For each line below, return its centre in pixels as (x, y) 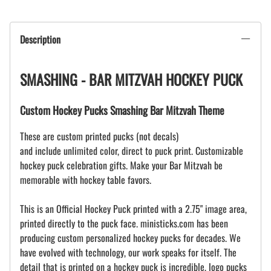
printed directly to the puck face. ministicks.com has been (124, 224)
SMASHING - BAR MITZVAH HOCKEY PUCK (131, 80)
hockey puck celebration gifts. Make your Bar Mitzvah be (121, 165)
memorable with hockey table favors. (86, 180)
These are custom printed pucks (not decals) (99, 136)
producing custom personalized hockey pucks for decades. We (130, 238)
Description (40, 40)
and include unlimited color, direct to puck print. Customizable (132, 151)
